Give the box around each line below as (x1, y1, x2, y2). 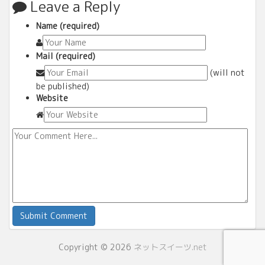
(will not (210, 67, 245, 78)
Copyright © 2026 (58, 241, 134, 253)
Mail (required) (36, 50, 95, 62)
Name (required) (36, 20, 99, 31)
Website (36, 92, 68, 104)
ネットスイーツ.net (133, 241, 207, 253)
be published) (36, 80, 89, 92)
